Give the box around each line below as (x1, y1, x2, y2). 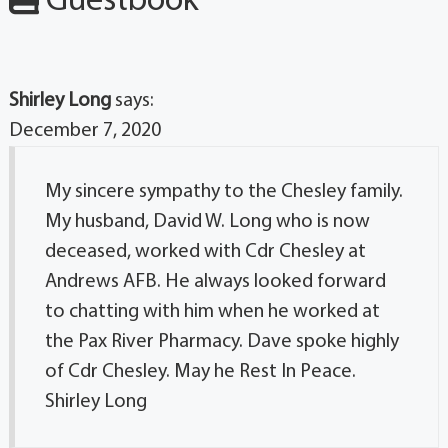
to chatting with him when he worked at (44, 302, 380, 323)
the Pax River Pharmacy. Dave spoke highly (44, 332, 399, 353)
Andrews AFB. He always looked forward (44, 272, 386, 293)
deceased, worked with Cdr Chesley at (44, 242, 366, 263)
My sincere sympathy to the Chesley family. (44, 182, 403, 203)
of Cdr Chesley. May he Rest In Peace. (44, 362, 356, 383)
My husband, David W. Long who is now (44, 212, 370, 233)
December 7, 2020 (8, 121, 161, 142)
